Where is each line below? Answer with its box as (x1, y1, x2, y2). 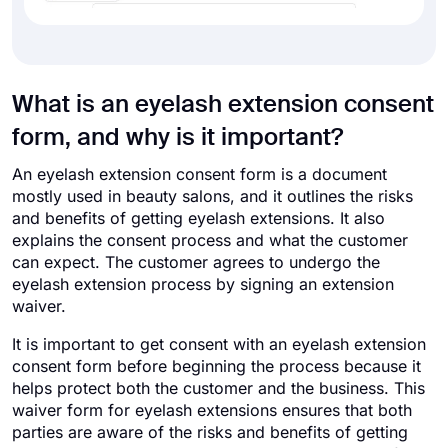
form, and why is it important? (12, 126, 343, 150)
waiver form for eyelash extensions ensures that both (12, 400, 412, 420)
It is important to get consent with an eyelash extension (12, 334, 426, 354)
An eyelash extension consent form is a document (12, 164, 387, 184)
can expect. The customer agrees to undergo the (12, 252, 380, 272)
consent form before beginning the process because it (12, 356, 421, 376)
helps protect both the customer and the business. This (12, 378, 425, 398)
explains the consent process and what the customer (12, 230, 408, 250)
